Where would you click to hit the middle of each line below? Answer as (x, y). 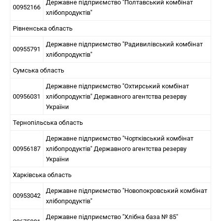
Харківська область (42, 175)
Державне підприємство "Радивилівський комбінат (124, 44)
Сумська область (38, 70)
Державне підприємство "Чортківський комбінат (120, 138)
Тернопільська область (48, 123)
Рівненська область (43, 28)
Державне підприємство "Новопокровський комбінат (127, 191)
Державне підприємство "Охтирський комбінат (117, 86)
